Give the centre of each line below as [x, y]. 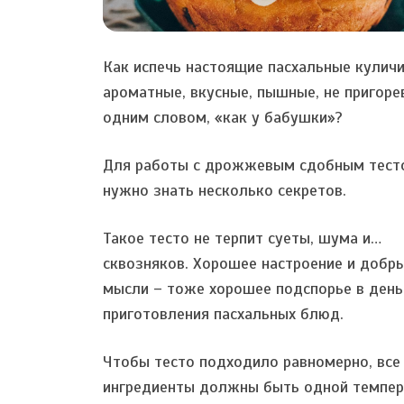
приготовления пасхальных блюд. [223, 314]
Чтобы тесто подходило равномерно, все [252, 362]
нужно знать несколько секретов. [225, 190]
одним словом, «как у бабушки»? [223, 117]
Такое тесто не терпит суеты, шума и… [242, 238]
